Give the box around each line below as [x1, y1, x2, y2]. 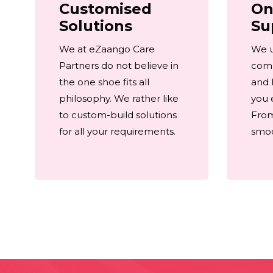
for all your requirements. [59, 126, 175, 138]
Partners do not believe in [59, 60, 179, 72]
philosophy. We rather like [59, 93, 179, 105]
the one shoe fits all [59, 76, 149, 88]
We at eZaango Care [59, 43, 155, 55]
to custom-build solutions [59, 109, 177, 121]
